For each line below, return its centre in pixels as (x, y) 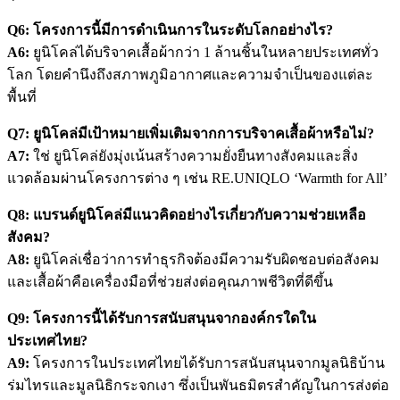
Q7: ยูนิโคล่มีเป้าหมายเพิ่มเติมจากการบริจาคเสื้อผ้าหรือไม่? (191, 134)
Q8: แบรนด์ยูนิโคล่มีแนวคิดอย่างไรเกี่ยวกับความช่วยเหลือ (187, 215)
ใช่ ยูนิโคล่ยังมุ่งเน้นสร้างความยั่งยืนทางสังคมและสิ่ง (194, 156)
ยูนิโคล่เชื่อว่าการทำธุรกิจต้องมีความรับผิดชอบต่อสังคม (204, 260)
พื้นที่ (22, 97)
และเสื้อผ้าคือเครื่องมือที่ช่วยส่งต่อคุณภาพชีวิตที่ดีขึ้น (170, 282)
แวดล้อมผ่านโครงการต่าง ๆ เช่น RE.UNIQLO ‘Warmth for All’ (197, 179)
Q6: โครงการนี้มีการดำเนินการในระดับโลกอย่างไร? (170, 30)
